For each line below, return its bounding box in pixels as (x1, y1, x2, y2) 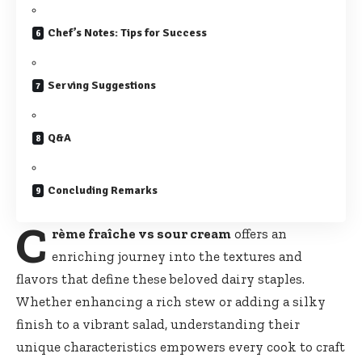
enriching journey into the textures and (51, 248, 302, 265)
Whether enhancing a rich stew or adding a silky (16, 293, 326, 310)
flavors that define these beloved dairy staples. (16, 271, 305, 288)
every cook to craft (225, 339, 345, 356)
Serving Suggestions (48, 78, 156, 93)
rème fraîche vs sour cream (51, 225, 231, 242)
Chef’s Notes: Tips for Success (48, 26, 207, 40)
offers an (230, 225, 287, 242)
